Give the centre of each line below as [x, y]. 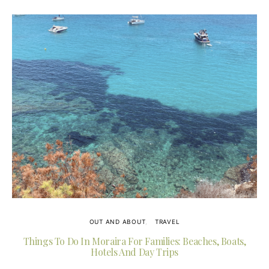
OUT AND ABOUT [117, 222]
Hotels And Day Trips [134, 252]
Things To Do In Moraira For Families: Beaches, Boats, [134, 241]
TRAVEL [167, 222]
